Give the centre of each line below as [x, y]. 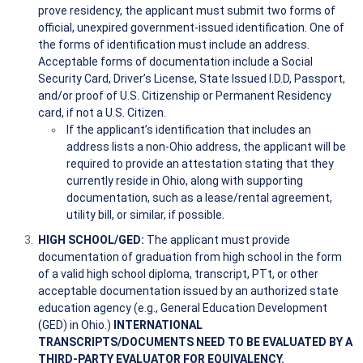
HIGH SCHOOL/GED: [92, 239]
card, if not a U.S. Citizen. [102, 112]
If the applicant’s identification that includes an [189, 129]
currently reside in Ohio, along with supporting [185, 180]
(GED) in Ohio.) [76, 325]
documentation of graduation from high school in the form [190, 256]
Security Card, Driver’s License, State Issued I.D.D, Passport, [192, 78]
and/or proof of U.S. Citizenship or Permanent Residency [185, 95]
